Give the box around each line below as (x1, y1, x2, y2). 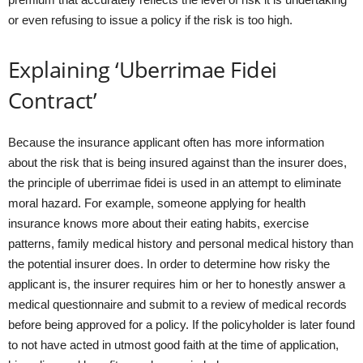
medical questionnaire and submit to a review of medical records (8, 297, 347, 311)
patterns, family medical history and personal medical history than (8, 237, 353, 250)
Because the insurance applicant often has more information (8, 135, 324, 149)
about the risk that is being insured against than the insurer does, (8, 156, 347, 169)
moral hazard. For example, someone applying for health (8, 196, 305, 210)
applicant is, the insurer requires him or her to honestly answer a (8, 277, 345, 291)
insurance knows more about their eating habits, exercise (8, 216, 309, 230)
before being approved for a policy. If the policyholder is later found (8, 318, 355, 331)
